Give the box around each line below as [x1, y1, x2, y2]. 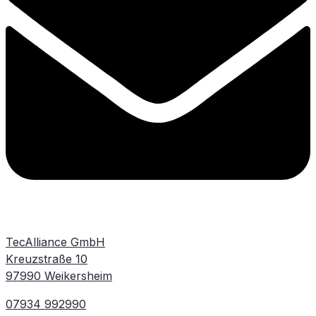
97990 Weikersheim [6, 269, 112, 284]
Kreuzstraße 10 [6, 252, 87, 267]
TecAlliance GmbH [6, 235, 105, 250]
